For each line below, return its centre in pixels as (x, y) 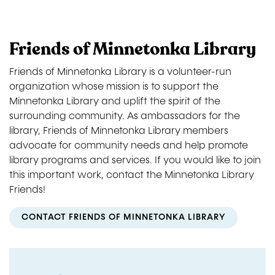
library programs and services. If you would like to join (135, 160)
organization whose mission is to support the (114, 87)
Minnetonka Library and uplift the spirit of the (115, 101)
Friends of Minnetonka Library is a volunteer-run (120, 72)
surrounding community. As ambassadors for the (125, 116)
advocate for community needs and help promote (129, 145)
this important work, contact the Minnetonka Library (132, 175)
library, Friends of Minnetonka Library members (119, 131)
